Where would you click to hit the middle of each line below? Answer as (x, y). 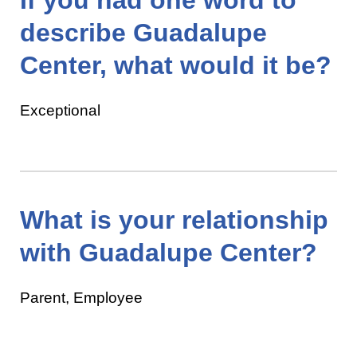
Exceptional (60, 110)
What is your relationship (174, 220)
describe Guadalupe (143, 32)
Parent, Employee (81, 297)
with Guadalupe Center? (169, 252)
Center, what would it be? (176, 65)
